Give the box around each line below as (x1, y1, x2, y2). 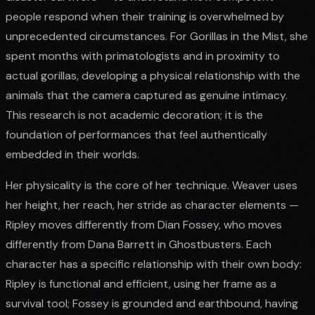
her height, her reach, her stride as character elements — (6, 197, 299, 212)
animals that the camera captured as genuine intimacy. (6, 87, 288, 103)
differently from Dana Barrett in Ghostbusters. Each (6, 236, 271, 252)
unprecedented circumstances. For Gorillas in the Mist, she (6, 28, 308, 44)
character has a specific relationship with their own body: (6, 256, 302, 271)
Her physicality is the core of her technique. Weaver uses (6, 177, 297, 193)
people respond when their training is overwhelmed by (6, 8, 284, 24)
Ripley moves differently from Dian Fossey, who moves (6, 217, 282, 232)
